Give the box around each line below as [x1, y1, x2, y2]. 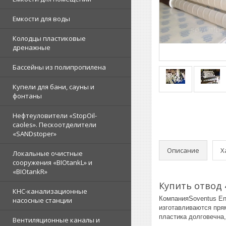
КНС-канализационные [13, 187, 87, 196]
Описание [167, 145, 199, 155]
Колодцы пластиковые [13, 34, 86, 43]
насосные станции [13, 196, 72, 205]
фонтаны [13, 91, 42, 100]
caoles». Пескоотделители [13, 120, 96, 129]
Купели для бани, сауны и [13, 82, 94, 91]
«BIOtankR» [13, 167, 47, 176]
